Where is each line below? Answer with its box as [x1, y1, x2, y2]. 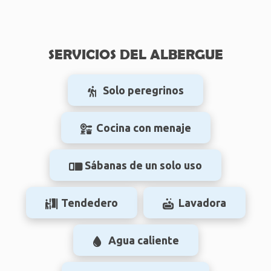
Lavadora [178, 196, 226, 209]
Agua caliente [108, 233, 179, 246]
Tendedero [60, 196, 118, 209]
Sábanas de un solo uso [85, 158, 202, 171]
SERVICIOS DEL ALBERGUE [48, 45, 223, 62]
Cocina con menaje [96, 121, 191, 134]
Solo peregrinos [103, 83, 184, 96]
